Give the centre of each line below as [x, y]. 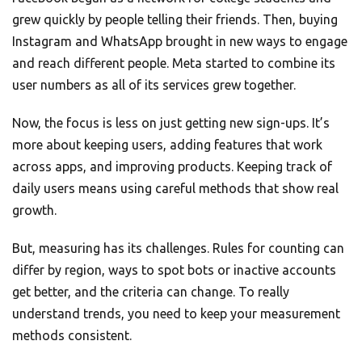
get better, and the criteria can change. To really [151, 292]
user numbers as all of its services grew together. [154, 85]
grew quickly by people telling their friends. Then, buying [175, 20]
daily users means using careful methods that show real [175, 189]
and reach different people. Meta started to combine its [174, 63]
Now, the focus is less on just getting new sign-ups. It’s [171, 123]
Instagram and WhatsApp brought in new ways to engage [180, 42]
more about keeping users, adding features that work [167, 145]
